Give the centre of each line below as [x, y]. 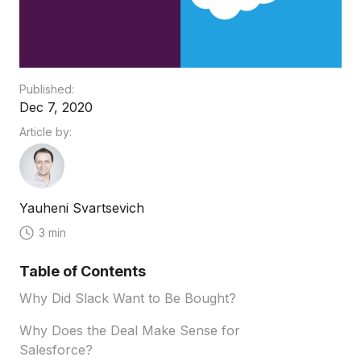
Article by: [46, 131]
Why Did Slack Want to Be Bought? [128, 298]
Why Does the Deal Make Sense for [130, 330]
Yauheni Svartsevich [82, 207]
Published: [47, 89]
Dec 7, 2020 [56, 107]
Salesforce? [56, 349]
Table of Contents [83, 271]
